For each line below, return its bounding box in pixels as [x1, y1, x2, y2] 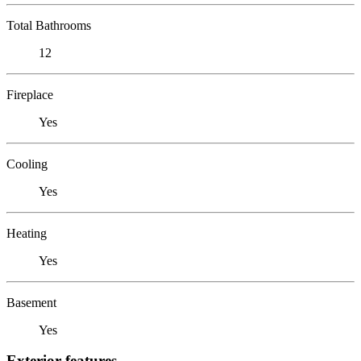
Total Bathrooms [6, 18, 91, 32]
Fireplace [6, 87, 53, 102]
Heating [6, 226, 47, 240]
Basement [6, 295, 56, 309]
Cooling [6, 156, 48, 171]
